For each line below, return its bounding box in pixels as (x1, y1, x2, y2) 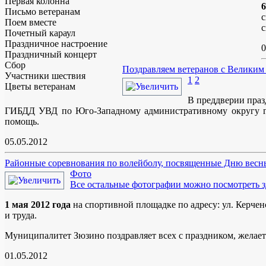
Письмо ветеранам (5, 7, 80, 17)
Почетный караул (5, 28, 75, 39)
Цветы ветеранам (5, 81, 75, 92)
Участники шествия (5, 71, 85, 81)
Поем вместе (5, 17, 56, 28)
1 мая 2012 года (5, 199, 71, 210)
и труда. (5, 210, 37, 221)
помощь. (5, 116, 39, 127)
